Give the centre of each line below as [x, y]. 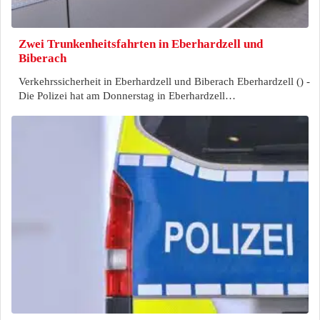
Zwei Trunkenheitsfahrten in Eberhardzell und [141, 44]
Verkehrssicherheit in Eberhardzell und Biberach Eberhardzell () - [164, 82]
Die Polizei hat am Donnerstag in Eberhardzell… [127, 96]
